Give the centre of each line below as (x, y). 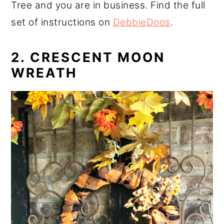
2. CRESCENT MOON (88, 57)
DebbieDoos (141, 22)
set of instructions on (62, 22)
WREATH (44, 72)
